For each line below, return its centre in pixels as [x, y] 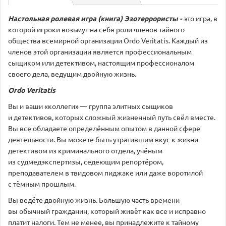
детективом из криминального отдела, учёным [85, 150]
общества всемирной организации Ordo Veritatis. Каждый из [108, 40]
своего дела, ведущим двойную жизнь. [72, 73]
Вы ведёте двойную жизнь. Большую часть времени [94, 200]
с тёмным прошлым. [42, 183]
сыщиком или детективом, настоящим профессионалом [101, 62]
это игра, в [201, 18]
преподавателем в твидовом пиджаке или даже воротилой [105, 172]
